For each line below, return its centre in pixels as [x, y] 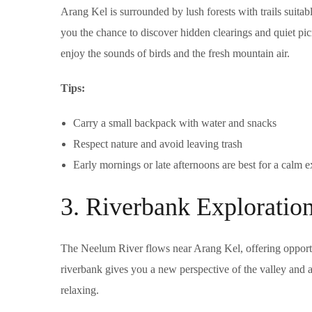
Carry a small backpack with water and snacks [175, 123]
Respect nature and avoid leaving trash [158, 144]
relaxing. [80, 290]
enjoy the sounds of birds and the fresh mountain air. [175, 54]
